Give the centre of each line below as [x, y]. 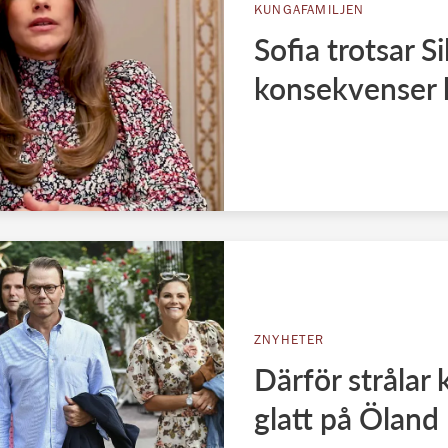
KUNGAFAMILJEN [309, 12]
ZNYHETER [289, 342]
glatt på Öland [346, 418]
